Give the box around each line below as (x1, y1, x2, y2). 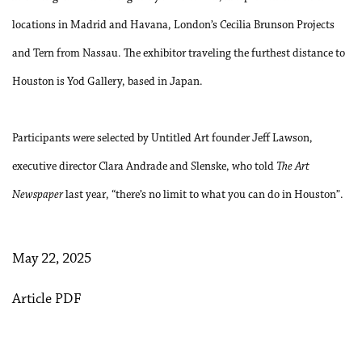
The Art (276, 161, 309, 173)
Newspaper (12, 189, 63, 201)
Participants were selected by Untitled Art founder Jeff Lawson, (12, 133, 313, 145)
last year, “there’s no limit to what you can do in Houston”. (63, 189, 343, 201)
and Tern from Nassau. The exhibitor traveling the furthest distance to (12, 48, 345, 60)
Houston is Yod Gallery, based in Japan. (12, 76, 203, 88)
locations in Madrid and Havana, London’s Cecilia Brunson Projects (12, 19, 335, 32)
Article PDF (12, 293, 82, 307)
